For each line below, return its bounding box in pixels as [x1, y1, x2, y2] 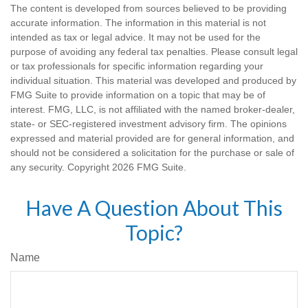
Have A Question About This [25, 195, 283, 220]
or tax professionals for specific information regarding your [10, 60, 263, 71]
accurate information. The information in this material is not [10, 17, 266, 28]
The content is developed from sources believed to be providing [10, 3, 287, 14]
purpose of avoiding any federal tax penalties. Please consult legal [10, 46, 298, 57]
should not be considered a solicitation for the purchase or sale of [10, 147, 294, 158]
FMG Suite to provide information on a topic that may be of [10, 89, 265, 100]
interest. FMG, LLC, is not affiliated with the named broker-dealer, [10, 104, 295, 115]
